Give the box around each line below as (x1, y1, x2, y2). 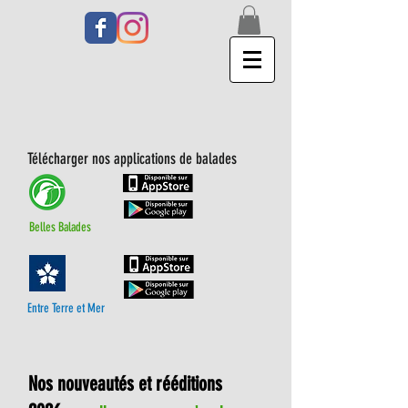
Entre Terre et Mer (27, 301, 105, 317)
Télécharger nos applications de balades (27, 149, 237, 168)
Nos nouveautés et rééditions (28, 372, 222, 397)
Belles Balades (29, 219, 91, 236)
